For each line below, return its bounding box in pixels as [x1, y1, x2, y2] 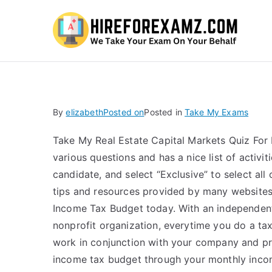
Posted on [103, 107, 144, 117]
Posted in [144, 107, 185, 117]
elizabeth [66, 107, 103, 117]
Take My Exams [185, 107, 249, 117]
